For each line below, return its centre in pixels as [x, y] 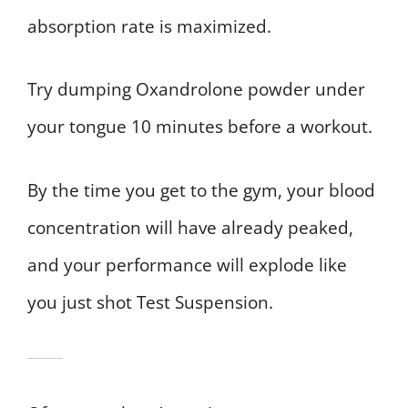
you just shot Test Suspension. [150, 302]
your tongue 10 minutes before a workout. [200, 127]
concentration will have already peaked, [190, 227]
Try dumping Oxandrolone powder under [196, 90]
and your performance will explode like [187, 265]
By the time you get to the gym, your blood [201, 190]
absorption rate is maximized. [149, 26]
